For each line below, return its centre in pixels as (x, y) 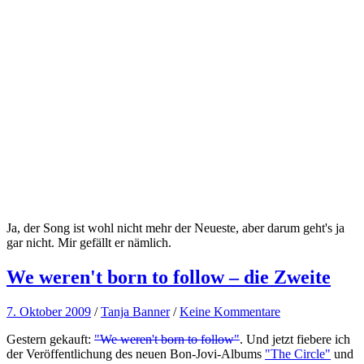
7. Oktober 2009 (49, 312)
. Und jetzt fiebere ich (295, 340)
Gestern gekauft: (50, 340)
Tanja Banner (135, 312)
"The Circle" (298, 354)
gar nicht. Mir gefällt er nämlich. (89, 243)
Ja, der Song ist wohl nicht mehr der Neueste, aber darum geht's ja (175, 228)
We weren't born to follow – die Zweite (169, 277)
